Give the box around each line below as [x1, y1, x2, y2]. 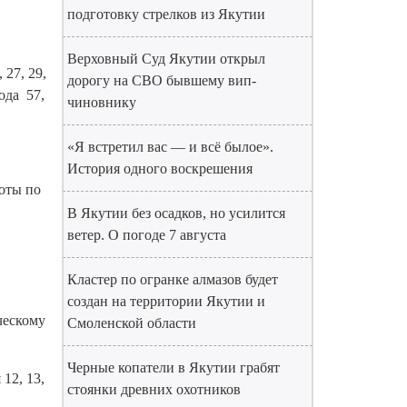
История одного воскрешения [67, 161, 253, 176]
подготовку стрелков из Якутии [67, 6, 265, 22]
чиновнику [67, 94, 136, 110]
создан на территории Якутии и [67, 293, 265, 309]
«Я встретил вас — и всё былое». [67, 139, 273, 154]
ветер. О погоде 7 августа [67, 227, 226, 243]
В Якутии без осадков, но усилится [67, 205, 285, 221]
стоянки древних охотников [67, 382, 241, 397]
